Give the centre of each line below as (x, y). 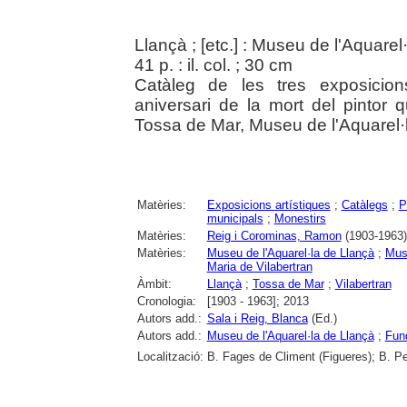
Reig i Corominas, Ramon (274, 235)
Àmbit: (154, 283)
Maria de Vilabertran (259, 266)
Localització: (170, 356)
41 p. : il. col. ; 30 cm (213, 65)
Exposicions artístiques (268, 204)
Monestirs (300, 218)
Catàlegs (364, 204)
